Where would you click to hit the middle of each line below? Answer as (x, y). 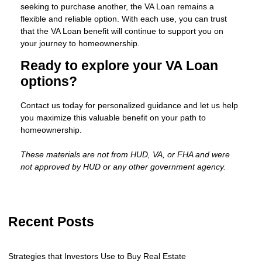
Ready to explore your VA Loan (119, 65)
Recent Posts (51, 222)
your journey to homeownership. (80, 43)
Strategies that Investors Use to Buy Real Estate (97, 256)
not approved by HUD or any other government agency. (123, 166)
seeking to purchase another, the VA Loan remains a (117, 6)
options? (49, 81)
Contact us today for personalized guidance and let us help (129, 105)
